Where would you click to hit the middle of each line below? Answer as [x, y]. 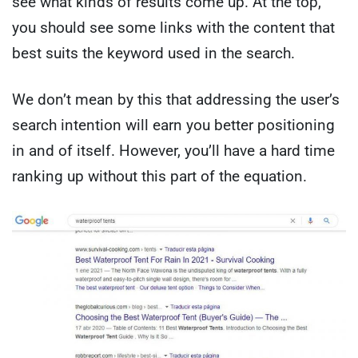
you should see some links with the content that [173, 27]
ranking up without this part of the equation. [159, 177]
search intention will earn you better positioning [173, 125]
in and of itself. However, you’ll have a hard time [173, 151]
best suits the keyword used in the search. [153, 53]
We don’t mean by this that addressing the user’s [176, 100]
